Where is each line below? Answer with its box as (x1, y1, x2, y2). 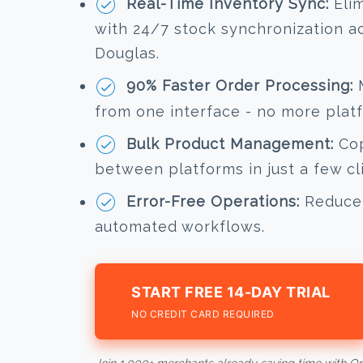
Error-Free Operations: (126, 193, 300, 211)
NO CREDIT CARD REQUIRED (131, 308, 275, 321)
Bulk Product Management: (126, 135, 334, 152)
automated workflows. (95, 218, 265, 236)
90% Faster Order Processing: (126, 77, 353, 95)
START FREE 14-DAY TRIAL (131, 284, 331, 301)
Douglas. (95, 45, 160, 62)
